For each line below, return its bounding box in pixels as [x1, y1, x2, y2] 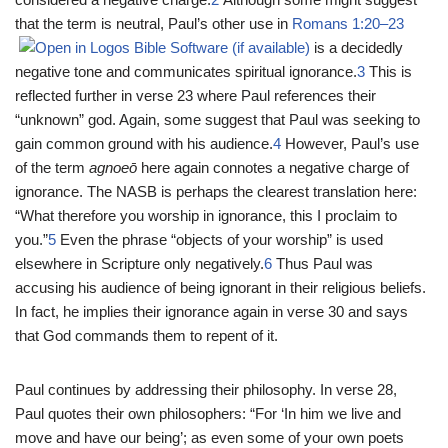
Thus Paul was [272, 254, 373, 272]
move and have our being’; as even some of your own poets [15, 428, 404, 446]
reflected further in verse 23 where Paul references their [15, 86, 376, 104]
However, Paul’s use [281, 134, 419, 152]
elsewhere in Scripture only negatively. [15, 254, 264, 272]
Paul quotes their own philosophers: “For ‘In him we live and [15, 404, 401, 422]
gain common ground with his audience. [15, 134, 273, 152]
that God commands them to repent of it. [15, 326, 278, 344]
